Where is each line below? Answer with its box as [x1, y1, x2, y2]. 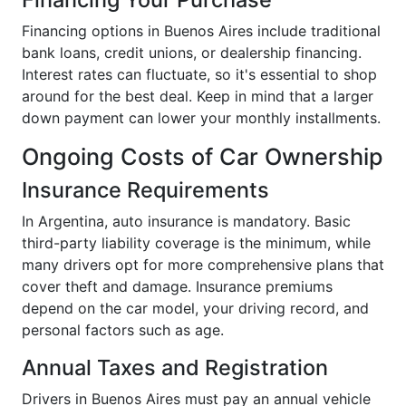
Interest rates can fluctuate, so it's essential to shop [22, 64, 377, 83]
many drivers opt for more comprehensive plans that [22, 255, 384, 274]
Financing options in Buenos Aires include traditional [22, 21, 381, 40]
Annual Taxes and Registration [22, 353, 328, 381]
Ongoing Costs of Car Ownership [22, 142, 383, 170]
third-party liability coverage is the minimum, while [22, 233, 371, 252]
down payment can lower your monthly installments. [22, 108, 381, 127]
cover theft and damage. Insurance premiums [22, 276, 333, 295]
